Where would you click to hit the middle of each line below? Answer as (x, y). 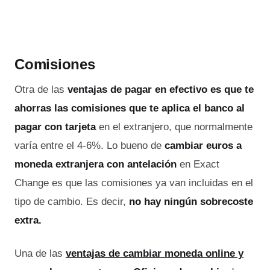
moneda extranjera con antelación (96, 165)
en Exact (198, 165)
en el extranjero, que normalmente (174, 127)
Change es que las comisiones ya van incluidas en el (134, 183)
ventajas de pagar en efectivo (137, 90)
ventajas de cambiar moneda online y (155, 253)
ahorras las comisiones (70, 108)
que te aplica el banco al (187, 108)
